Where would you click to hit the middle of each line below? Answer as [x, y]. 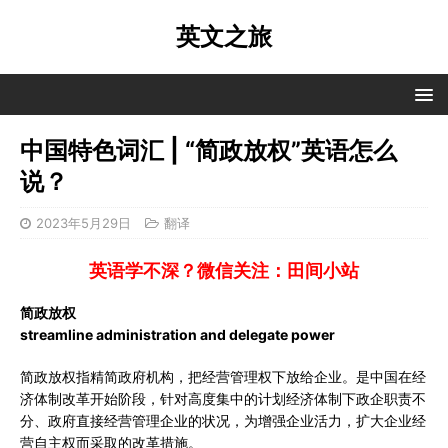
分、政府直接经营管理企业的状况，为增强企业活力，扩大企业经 [223, 420]
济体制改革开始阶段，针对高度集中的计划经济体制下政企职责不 [223, 398]
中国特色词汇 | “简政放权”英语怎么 [208, 150]
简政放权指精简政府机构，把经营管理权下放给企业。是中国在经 [223, 376]
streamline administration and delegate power [177, 334]
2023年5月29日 [83, 223]
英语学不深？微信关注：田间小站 [224, 270]
